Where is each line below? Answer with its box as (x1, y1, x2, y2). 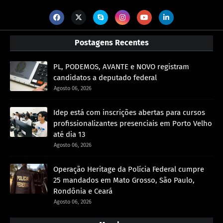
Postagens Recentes (74, 37, 149, 47)
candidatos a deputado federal (53, 73, 157, 82)
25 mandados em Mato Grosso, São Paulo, (53, 175, 195, 185)
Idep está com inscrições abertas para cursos (53, 108, 205, 117)
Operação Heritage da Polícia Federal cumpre (53, 164, 204, 174)
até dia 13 (53, 129, 85, 139)
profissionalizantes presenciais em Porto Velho (53, 118, 212, 128)
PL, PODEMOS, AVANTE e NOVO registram (53, 62, 189, 71)
